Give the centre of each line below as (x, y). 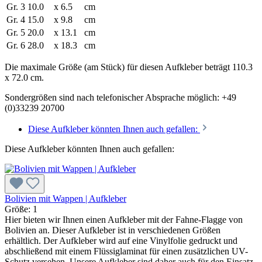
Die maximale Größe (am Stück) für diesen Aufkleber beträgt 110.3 (129, 67)
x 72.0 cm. (24, 77)
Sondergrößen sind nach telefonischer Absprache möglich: (113, 97)
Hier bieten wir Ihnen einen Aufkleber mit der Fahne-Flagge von (124, 219)
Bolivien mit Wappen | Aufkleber (65, 198)
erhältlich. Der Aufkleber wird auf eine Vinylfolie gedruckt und (121, 240)
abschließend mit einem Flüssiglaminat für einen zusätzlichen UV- (126, 251)
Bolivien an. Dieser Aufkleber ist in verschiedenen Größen (113, 230)
